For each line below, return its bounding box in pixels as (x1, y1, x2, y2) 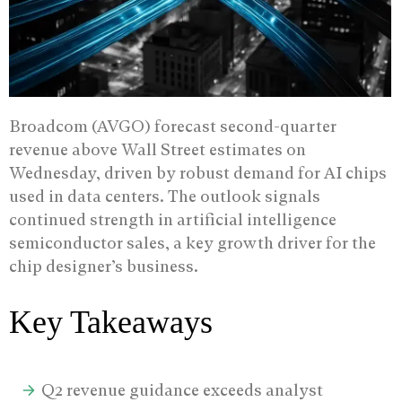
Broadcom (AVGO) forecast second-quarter (9, 116, 336, 135)
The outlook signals (164, 186, 320, 205)
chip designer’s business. (9, 256, 198, 275)
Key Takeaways (9, 303, 213, 340)
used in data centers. (9, 186, 164, 205)
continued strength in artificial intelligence (9, 209, 336, 229)
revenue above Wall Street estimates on (9, 139, 306, 159)
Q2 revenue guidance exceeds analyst (41, 380, 324, 400)
